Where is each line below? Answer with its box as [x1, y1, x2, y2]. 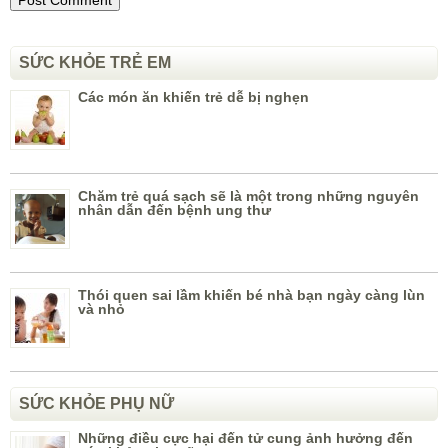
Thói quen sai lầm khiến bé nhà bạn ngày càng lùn [78, 287, 425, 304]
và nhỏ [78, 301, 125, 318]
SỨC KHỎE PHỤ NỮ [19, 395, 174, 413]
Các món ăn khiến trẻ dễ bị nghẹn [78, 89, 309, 106]
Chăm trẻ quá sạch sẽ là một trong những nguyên [78, 188, 419, 205]
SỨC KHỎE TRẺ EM [19, 54, 171, 72]
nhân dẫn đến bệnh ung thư [78, 202, 271, 219]
